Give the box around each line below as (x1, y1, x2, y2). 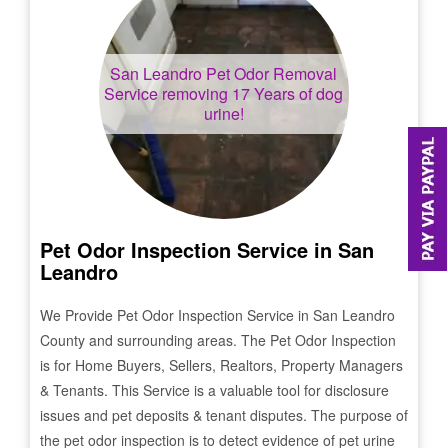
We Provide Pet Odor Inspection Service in (40, 305, 313, 325)
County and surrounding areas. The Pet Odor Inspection (40, 330, 396, 350)
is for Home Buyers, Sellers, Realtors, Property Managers (40, 355, 403, 375)
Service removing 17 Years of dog (104, 82, 344, 105)
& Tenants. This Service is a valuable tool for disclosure (40, 380, 389, 400)
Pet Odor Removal (202, 62, 338, 85)
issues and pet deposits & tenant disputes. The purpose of (40, 405, 408, 425)
